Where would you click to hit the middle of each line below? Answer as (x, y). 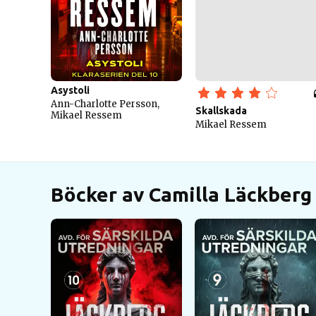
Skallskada (221, 111)
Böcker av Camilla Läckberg (181, 194)
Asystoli (70, 90)
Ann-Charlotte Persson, (105, 104)
